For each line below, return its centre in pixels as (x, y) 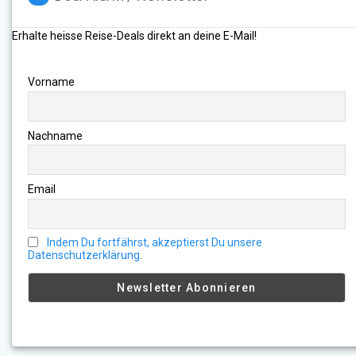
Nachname (55, 135)
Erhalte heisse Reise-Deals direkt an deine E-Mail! (134, 36)
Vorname (51, 82)
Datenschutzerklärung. (85, 255)
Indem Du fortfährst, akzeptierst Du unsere (155, 243)
